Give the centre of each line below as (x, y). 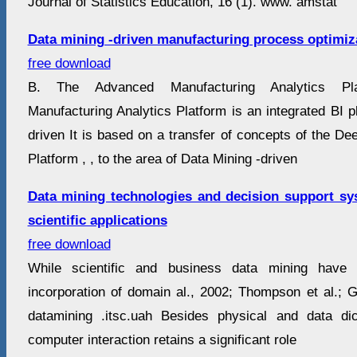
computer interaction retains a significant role (162, 340)
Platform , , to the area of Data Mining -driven (162, 159)
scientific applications (97, 221)
